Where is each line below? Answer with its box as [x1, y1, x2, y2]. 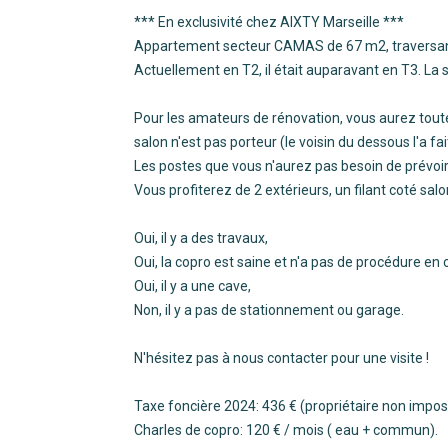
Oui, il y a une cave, [134, 277, 252, 294]
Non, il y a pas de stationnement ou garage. [134, 301, 405, 318]
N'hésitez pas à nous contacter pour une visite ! [134, 349, 430, 366]
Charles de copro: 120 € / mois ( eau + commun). [134, 421, 439, 438]
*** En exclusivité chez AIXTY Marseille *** [134, 13, 405, 30]
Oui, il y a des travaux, [134, 229, 269, 246]
